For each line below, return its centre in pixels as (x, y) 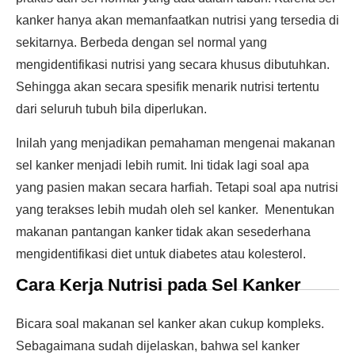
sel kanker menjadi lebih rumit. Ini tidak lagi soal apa (162, 165)
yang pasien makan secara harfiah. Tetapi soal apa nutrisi (177, 187)
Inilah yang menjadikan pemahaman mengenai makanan (176, 143)
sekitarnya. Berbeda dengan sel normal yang (141, 42)
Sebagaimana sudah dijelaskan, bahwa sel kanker (158, 346)
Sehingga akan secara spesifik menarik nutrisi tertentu (168, 87)
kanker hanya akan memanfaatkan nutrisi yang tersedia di (177, 20)
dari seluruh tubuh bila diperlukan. (111, 109)
